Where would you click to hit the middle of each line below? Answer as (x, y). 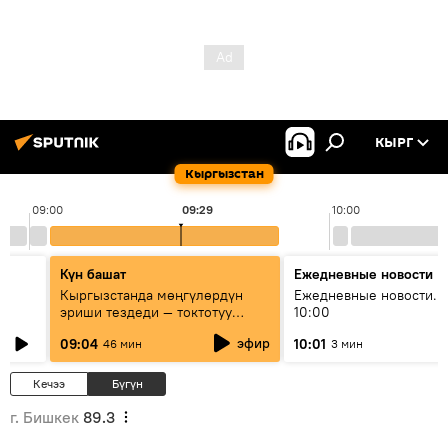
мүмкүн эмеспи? (114, 329)
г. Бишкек (44, 417)
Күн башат (93, 274)
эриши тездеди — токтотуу (146, 312)
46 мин (122, 343)
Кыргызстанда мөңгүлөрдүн (151, 295)
